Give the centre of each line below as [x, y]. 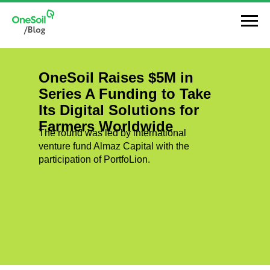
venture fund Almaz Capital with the [114, 146]
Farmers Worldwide [106, 126]
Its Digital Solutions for [119, 110]
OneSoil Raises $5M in [116, 77]
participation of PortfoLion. [94, 159]
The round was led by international [112, 133]
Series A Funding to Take [125, 94]
